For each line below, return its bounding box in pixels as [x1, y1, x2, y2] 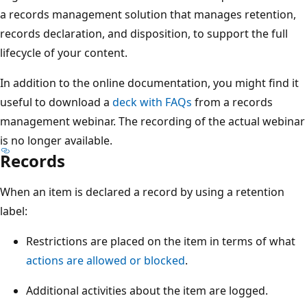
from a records [192, 94, 273, 110]
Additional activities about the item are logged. [26, 282, 268, 298]
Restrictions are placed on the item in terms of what [26, 233, 295, 249]
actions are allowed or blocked [26, 252, 185, 268]
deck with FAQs [112, 94, 192, 110]
